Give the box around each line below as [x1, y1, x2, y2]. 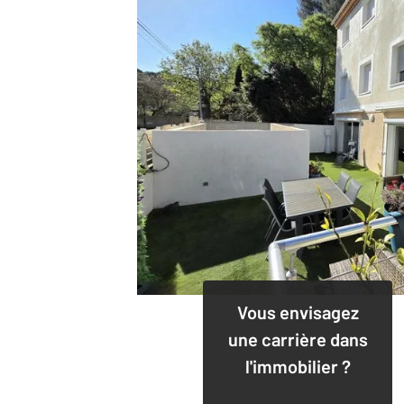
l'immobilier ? [244, 354, 351, 377]
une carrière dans [227, 327, 368, 350]
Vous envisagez [236, 300, 359, 323]
